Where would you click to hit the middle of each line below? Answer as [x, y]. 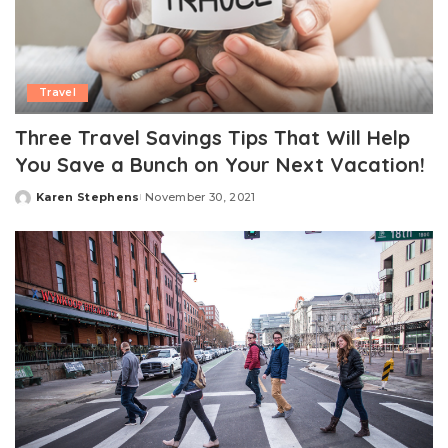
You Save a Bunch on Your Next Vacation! [220, 165]
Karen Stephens [88, 197]
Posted [38, 204]
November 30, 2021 [200, 197]
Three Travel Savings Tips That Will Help [212, 138]
